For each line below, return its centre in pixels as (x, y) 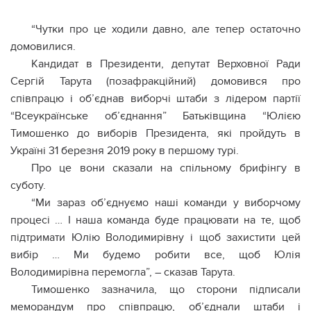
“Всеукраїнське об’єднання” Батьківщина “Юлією (155, 116)
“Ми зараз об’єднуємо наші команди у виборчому (166, 203)
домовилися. (43, 47)
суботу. (28, 185)
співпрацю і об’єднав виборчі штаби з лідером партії (155, 99)
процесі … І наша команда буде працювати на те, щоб (155, 220)
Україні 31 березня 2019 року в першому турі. (125, 151)
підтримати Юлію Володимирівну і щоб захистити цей (155, 237)
